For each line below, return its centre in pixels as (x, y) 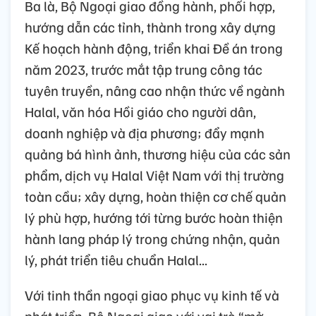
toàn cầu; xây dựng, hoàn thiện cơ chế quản (156, 196)
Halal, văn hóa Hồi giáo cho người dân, (140, 111)
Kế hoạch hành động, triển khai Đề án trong (154, 48)
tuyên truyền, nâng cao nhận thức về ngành (155, 90)
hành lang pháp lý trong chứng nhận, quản (152, 238)
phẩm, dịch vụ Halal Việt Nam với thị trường (154, 175)
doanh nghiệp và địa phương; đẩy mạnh (145, 132)
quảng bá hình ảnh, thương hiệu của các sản (158, 153)
